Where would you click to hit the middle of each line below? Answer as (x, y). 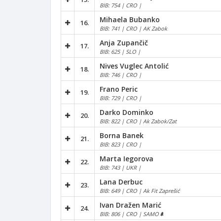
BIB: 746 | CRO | (121, 74)
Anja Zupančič (124, 42)
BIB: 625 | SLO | (120, 51)
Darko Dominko (127, 112)
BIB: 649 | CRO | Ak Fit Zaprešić (140, 190)
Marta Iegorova (127, 158)
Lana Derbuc (121, 182)
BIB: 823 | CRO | (121, 144)
